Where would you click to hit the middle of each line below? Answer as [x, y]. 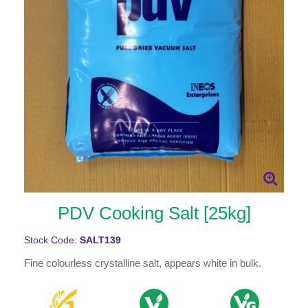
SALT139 [100, 240]
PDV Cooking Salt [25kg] [154, 213]
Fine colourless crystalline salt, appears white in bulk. [143, 263]
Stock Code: [52, 240]
